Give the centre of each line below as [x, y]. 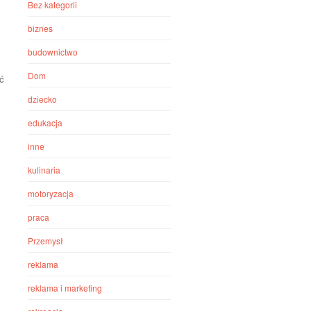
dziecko [43, 99]
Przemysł [46, 241]
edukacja [45, 123]
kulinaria [44, 170]
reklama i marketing [65, 288]
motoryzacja [51, 193]
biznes [41, 28]
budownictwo [53, 52]
